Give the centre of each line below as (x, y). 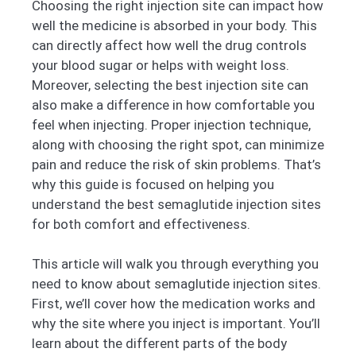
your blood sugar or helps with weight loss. (161, 65)
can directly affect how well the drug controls (169, 45)
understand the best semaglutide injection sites (176, 204)
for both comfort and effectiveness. (141, 224)
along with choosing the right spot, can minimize (178, 144)
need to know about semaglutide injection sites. (176, 284)
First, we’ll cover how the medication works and (174, 304)
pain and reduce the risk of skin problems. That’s (176, 164)
